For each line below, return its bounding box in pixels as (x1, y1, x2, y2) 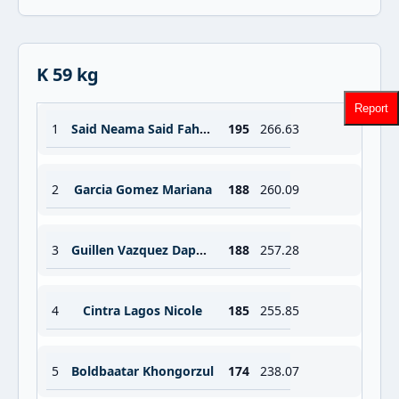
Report (354, 101, 388, 114)
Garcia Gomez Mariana (73, 181, 212, 198)
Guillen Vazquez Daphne (196, 241, 207, 258)
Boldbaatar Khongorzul (71, 362, 214, 379)
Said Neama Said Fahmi (199, 120, 210, 137)
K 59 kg (37, 62, 99, 86)
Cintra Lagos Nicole (83, 302, 202, 319)
